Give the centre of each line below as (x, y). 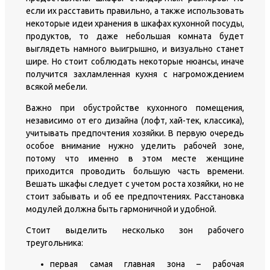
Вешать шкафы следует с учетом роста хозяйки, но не (135, 184)
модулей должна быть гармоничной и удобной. (121, 209)
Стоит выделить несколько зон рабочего (135, 230)
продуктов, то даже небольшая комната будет (135, 36)
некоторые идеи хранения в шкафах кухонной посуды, (135, 23)
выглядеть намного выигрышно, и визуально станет (135, 49)
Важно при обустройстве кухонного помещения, (135, 108)
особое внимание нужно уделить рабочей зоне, (135, 146)
